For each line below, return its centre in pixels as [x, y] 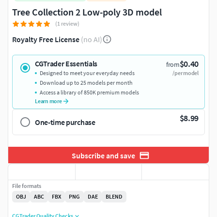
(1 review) [67, 24]
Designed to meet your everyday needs [87, 73]
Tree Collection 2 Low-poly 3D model [87, 12]
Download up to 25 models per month [86, 83]
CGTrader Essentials [66, 64]
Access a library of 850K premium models [89, 93]
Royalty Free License [46, 39]
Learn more [48, 101]
